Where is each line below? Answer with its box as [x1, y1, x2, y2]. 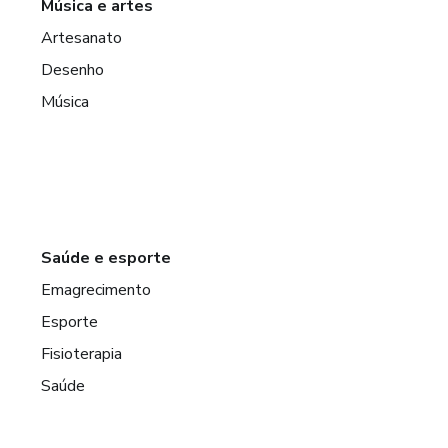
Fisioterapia [41, 343, 123, 365]
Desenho [41, 59, 105, 81]
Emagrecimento [41, 279, 152, 301]
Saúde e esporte [41, 247, 172, 269]
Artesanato [41, 27, 123, 49]
